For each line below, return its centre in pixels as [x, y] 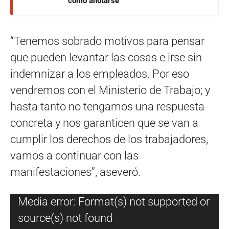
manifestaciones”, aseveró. [75, 172]
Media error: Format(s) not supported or [114, 201]
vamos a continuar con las [74, 155]
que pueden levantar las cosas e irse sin [106, 57]
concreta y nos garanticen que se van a [104, 123]
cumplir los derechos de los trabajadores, [109, 139]
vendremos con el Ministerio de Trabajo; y [110, 90]
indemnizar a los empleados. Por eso [100, 74]
